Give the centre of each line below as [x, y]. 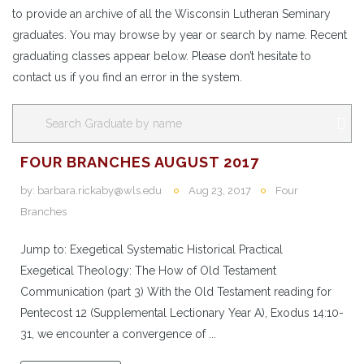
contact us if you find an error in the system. [127, 77]
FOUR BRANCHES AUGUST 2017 [140, 162]
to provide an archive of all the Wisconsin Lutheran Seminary [171, 13]
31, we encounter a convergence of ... [118, 334]
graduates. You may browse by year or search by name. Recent [180, 35]
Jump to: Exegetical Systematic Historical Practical [155, 249]
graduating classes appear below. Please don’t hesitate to [162, 56]
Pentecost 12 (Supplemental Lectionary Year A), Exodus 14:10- [182, 312]
